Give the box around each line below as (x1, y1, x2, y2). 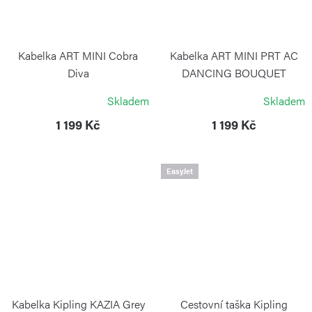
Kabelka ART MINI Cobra (18, 47, 138, 63)
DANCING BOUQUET (182, 64, 286, 81)
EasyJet (166, 165, 193, 176)
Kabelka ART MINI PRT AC (170, 47, 298, 63)
